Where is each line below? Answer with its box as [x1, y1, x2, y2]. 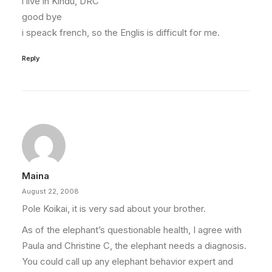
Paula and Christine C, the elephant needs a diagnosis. [22, 240, 246, 251]
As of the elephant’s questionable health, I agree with [22, 224, 242, 236]
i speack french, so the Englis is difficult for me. [22, 27, 220, 38]
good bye [22, 11, 62, 22]
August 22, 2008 [22, 187, 79, 195]
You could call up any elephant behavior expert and [22, 256, 233, 267]
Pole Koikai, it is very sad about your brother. [22, 203, 206, 214]
